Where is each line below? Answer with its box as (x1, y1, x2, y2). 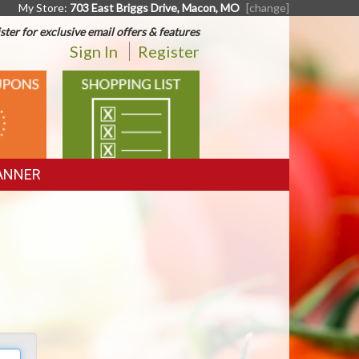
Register (137, 42, 200, 61)
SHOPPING (61, 69, 155, 91)
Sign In (69, 42, 118, 61)
